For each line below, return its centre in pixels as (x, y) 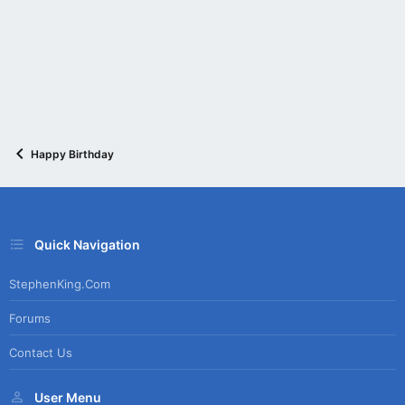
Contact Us (41, 352)
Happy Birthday (72, 154)
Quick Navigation (87, 244)
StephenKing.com (60, 283)
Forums (30, 318)
